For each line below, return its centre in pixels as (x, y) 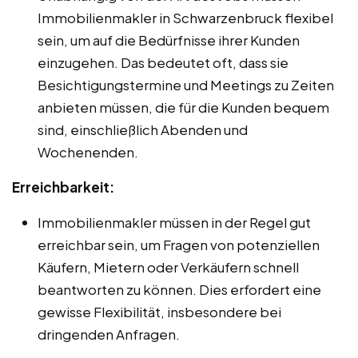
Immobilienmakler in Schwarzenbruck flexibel (185, 18)
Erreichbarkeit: (63, 187)
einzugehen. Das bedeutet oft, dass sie (163, 63)
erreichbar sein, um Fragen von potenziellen (179, 245)
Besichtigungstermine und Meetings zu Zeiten (186, 85)
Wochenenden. (88, 152)
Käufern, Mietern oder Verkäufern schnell (168, 267)
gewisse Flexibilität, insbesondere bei (159, 312)
